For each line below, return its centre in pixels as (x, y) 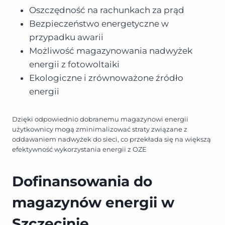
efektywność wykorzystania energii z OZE (79, 149)
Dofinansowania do (82, 181)
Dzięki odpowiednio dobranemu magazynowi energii (100, 119)
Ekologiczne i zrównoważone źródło (106, 78)
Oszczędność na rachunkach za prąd (107, 10)
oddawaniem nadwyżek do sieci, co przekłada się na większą (111, 139)
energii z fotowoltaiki (74, 64)
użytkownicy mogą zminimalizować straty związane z (100, 129)
